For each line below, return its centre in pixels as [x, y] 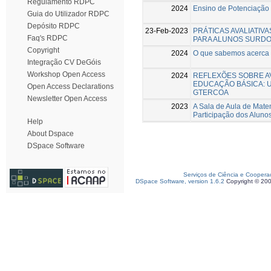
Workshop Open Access [66, 74]
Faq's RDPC [47, 38]
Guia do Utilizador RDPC [68, 14]
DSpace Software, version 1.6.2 [180, 181]
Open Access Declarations [70, 87]
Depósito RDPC [54, 26]
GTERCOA [211, 92]
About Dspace [51, 134]
